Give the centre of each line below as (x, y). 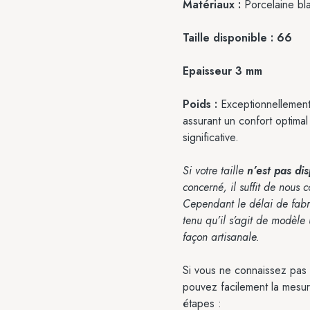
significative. (211, 137)
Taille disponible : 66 (237, 38)
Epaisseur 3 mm (222, 71)
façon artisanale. (221, 237)
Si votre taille (215, 171)
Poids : (200, 104)
